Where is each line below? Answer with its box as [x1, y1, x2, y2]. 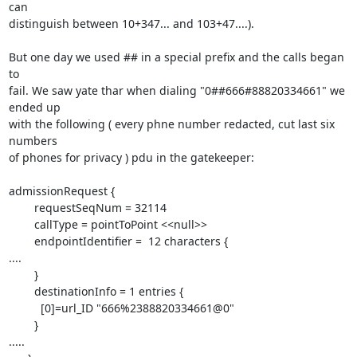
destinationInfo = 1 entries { [8, 284, 34, 299]
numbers [8, 133, 57, 148]
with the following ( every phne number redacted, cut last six [8, 116, 335, 131]
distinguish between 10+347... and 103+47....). [8, 16, 254, 31]
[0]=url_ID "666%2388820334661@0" [8, 300, 41, 316]
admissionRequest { [8, 183, 115, 198]
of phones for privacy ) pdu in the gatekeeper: [8, 150, 254, 165]
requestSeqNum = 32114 [8, 200, 34, 215]
